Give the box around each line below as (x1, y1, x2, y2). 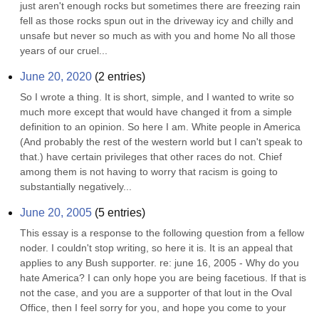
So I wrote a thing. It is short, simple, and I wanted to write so (20, 91, 294, 103)
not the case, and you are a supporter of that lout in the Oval (20, 287, 292, 298)
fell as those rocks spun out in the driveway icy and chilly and (20, 15, 293, 26)
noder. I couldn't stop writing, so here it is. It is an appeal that (20, 242, 293, 253)
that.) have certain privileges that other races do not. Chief (20, 151, 282, 162)
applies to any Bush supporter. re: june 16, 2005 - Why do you (20, 257, 299, 268)
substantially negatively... (20, 181, 132, 192)
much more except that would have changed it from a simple (20, 106, 292, 117)
